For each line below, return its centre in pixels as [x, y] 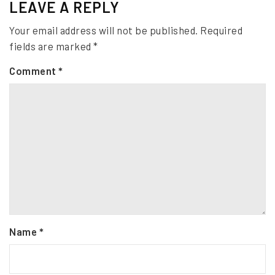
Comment [34, 70]
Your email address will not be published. [104, 30]
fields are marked [51, 46]
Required [221, 30]
